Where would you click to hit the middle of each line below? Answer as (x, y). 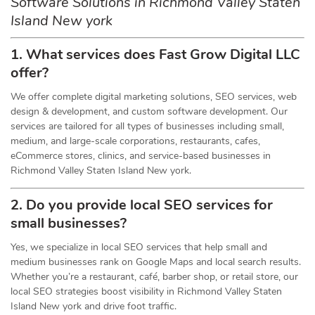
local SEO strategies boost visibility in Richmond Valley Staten (146, 291)
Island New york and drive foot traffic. (94, 306)
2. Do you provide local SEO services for (142, 205)
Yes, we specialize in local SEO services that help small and (139, 247)
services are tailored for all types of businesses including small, (147, 126)
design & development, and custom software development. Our (149, 111)
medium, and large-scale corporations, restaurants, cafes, (135, 141)
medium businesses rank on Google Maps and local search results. (156, 262)
